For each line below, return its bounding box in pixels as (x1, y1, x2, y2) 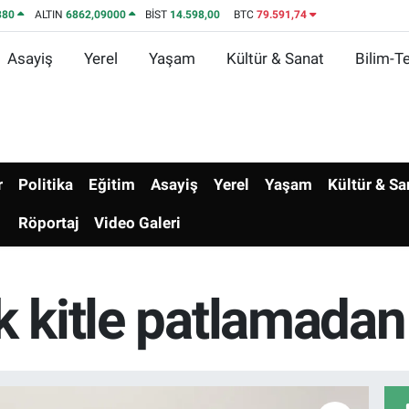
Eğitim (89, 175, 136, 194)
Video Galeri (94, 214, 182, 233)
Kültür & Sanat (225, 48, 324, 68)
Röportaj (18, 214, 79, 233)
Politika (18, 175, 74, 194)
